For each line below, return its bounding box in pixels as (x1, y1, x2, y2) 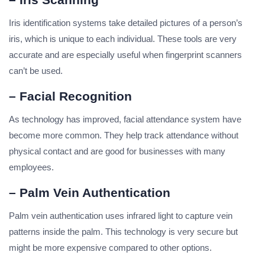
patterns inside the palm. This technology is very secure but (9, 227, 238, 237)
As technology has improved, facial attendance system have (9, 114, 241, 125)
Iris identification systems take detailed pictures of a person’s (9, 18, 243, 28)
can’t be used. (9, 66, 63, 76)
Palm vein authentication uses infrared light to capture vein (9, 211, 232, 221)
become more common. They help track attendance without (9, 130, 238, 141)
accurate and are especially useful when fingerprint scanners (9, 50, 242, 60)
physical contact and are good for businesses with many (9, 146, 225, 157)
